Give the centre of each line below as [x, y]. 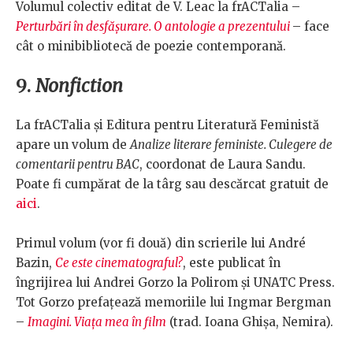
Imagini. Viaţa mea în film [97, 322]
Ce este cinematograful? [119, 263]
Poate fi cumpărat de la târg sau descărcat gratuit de [172, 184]
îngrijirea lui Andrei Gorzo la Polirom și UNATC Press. [175, 283]
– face [311, 27]
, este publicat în [232, 263]
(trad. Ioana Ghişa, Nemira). [250, 322]
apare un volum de [73, 145]
